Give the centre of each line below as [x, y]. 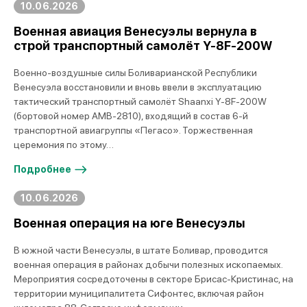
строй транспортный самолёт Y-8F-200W [143, 46]
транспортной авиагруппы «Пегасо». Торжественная [133, 130]
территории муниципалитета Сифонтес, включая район [139, 293]
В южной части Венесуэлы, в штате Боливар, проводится [141, 250]
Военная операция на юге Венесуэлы [130, 223]
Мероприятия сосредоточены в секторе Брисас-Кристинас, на [153, 279]
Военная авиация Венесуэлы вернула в [135, 31]
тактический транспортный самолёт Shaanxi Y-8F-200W [140, 101]
